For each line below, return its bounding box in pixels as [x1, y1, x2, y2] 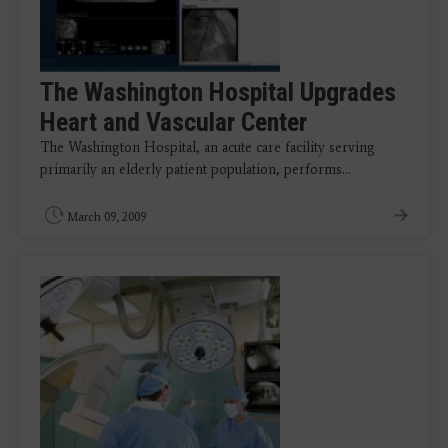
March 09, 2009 [67, 210, 146, 224]
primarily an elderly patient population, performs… [40, 161, 351, 178]
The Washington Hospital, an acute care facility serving [40, 139, 375, 156]
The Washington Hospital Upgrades [40, 77, 396, 107]
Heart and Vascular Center [40, 107, 307, 137]
